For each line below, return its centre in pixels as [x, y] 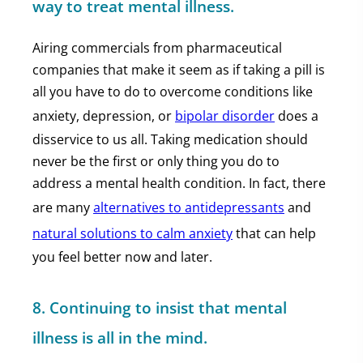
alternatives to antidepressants [189, 207]
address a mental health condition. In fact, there [179, 183]
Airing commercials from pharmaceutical [157, 48]
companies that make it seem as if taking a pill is [179, 70]
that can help [274, 233]
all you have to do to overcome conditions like [173, 92]
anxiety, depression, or [104, 116]
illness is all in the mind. [120, 337]
